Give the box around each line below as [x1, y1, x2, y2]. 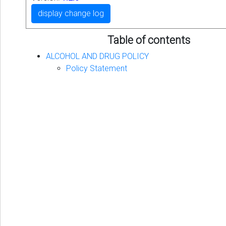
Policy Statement [66, 63, 127, 73]
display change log [38, 8, 104, 18]
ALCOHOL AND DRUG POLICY [46, 51, 149, 61]
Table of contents [107, 33, 190, 46]
